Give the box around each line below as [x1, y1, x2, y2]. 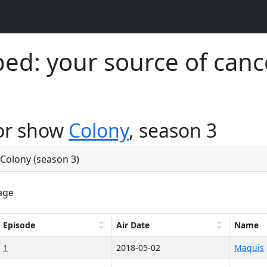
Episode [3, 219, 35, 231]
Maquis [234, 242, 264, 253]
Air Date [116, 219, 150, 231]
